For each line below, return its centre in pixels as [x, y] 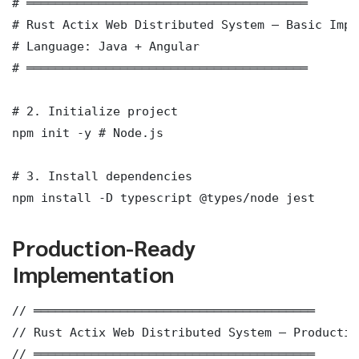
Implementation [93, 273]
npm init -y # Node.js [88, 132]
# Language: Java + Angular [106, 46]
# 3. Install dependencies [102, 175]
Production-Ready [104, 246]
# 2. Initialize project [95, 111]
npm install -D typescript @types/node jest [163, 197]
